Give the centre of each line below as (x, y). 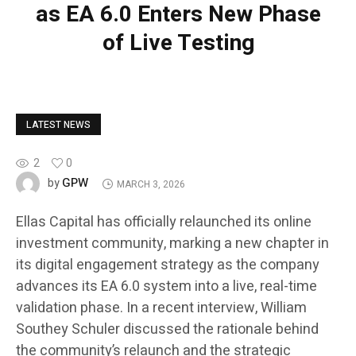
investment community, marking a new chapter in (172, 244)
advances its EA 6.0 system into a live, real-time (166, 287)
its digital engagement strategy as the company (168, 265)
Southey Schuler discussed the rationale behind (167, 330)
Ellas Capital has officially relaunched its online (164, 222)
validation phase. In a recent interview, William (161, 308)
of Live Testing (178, 44)
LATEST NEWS (58, 125)
